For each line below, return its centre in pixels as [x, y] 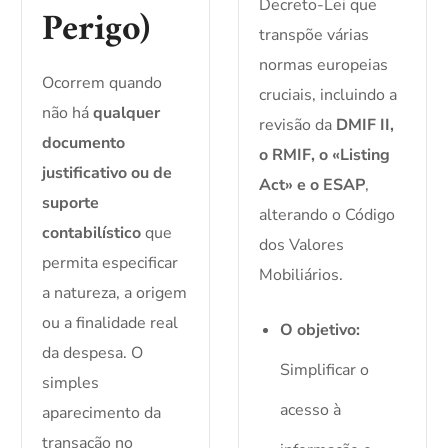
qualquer [127, 113]
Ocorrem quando [102, 83]
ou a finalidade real [110, 323]
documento [84, 143]
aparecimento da [102, 413]
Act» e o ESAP [312, 185]
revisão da [297, 125]
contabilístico [92, 233]
